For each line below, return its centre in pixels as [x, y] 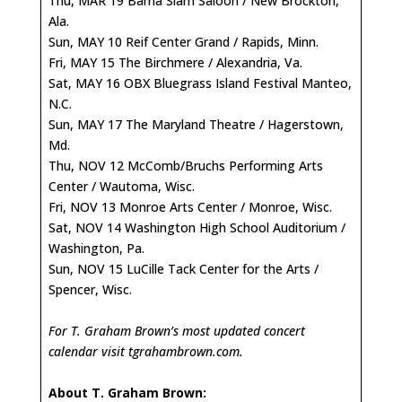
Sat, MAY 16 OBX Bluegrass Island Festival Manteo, [200, 83]
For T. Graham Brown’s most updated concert [177, 330]
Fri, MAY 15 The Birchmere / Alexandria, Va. [175, 62]
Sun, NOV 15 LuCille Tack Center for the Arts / [184, 268]
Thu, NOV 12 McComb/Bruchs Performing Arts [186, 165]
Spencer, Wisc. [90, 289]
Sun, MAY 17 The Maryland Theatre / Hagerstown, [196, 124]
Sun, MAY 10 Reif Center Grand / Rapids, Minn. [184, 41]
